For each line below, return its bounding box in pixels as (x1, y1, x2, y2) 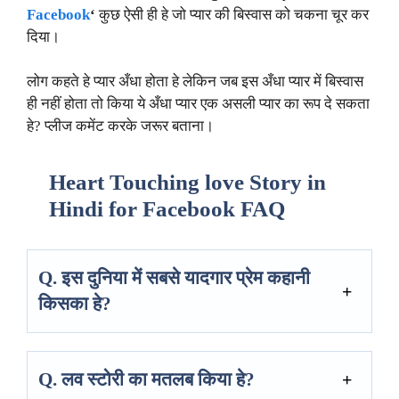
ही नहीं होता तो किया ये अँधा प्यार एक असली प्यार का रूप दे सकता (27, 95, 370, 113)
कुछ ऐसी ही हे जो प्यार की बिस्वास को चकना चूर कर (95, 5, 369, 23)
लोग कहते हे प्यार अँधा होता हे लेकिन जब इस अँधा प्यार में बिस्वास (27, 73, 363, 91)
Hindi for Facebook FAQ (49, 196, 285, 221)
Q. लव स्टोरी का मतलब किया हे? (38, 368, 255, 390)
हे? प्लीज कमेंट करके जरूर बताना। (27, 118, 214, 135)
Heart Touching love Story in (49, 169, 326, 194)
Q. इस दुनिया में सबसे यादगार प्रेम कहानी (38, 266, 310, 289)
